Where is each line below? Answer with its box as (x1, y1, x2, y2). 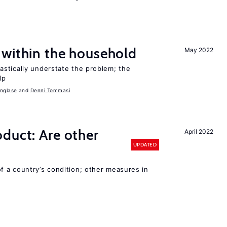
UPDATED (133, 141, 157, 148)
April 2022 (184, 128, 213, 135)
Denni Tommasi (30, 87, 70, 93)
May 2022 (184, 46, 213, 54)
